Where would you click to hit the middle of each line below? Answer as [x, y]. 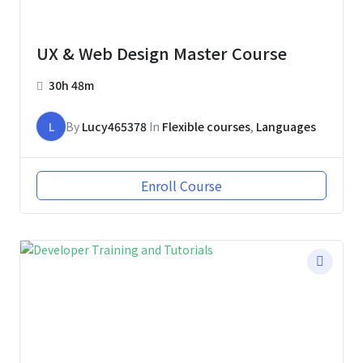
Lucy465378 [114, 127]
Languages [286, 127]
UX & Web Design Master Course [162, 53]
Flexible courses [206, 127]
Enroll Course [181, 186]
